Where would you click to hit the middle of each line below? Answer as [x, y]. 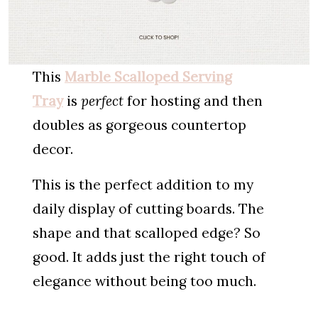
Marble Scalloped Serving [148, 76]
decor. [53, 149]
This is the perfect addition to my [143, 184]
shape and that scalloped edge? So [146, 232]
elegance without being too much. [144, 281]
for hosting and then [193, 100]
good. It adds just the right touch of [149, 257]
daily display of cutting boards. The [148, 208]
